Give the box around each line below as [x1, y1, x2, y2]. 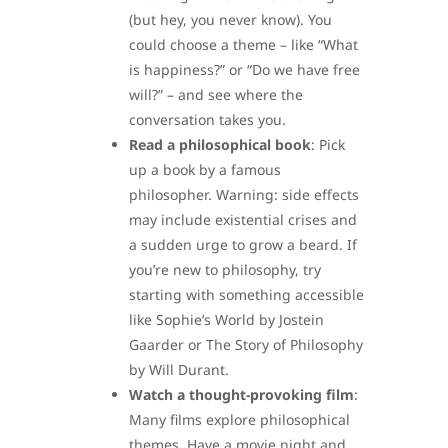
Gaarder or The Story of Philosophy [129, 335, 363, 355]
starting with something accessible [129, 285, 364, 305]
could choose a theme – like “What [129, 35, 358, 55]
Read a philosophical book [129, 135, 311, 155]
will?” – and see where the [129, 85, 303, 105]
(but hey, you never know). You [129, 10, 332, 30]
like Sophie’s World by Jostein [129, 310, 324, 330]
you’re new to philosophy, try [129, 260, 321, 280]
